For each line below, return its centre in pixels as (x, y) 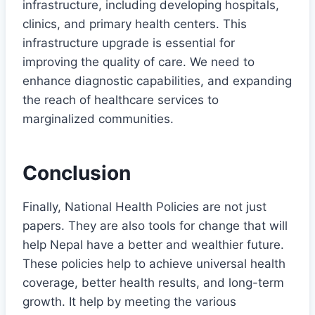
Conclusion (77, 173)
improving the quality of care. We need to (139, 62)
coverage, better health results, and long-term (153, 282)
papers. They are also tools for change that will (155, 225)
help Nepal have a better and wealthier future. (153, 244)
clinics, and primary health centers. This (135, 24)
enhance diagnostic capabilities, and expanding (157, 81)
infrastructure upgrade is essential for (129, 43)
